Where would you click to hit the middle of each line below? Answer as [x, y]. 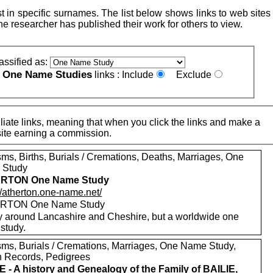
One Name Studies [48, 75]
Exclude [194, 75]
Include [138, 75]
